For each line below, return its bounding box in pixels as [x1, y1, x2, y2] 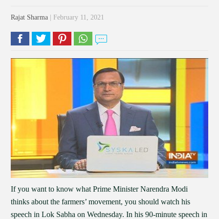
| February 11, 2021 [48, 14, 105, 21]
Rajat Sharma [11, 14, 48, 21]
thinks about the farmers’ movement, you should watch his [11, 197, 191, 206]
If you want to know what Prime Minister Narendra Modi [11, 185, 188, 193]
